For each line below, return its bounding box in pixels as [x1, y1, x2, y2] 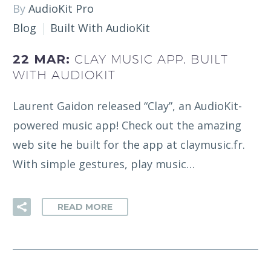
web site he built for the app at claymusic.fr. [13, 137, 245, 152]
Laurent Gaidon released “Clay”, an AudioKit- [13, 99, 242, 114]
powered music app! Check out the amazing [13, 118, 241, 133]
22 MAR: [13, 51, 74, 67]
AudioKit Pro [28, 1, 94, 16]
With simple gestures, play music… [13, 157, 195, 172]
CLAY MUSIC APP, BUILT [74, 51, 228, 67]
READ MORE [57, 201, 113, 213]
